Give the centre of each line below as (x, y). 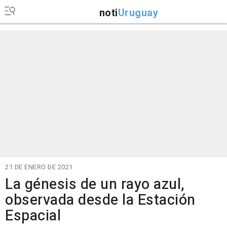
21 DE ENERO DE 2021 (39, 167)
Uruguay (138, 13)
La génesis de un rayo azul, (95, 184)
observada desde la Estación (100, 200)
